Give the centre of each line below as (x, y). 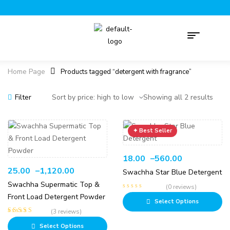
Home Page (26, 72)
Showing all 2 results (178, 97)
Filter (23, 97)
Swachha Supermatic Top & (54, 185)
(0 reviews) (181, 187)
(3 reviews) (66, 212)
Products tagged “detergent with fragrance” (126, 72)
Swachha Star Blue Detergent (172, 172)
